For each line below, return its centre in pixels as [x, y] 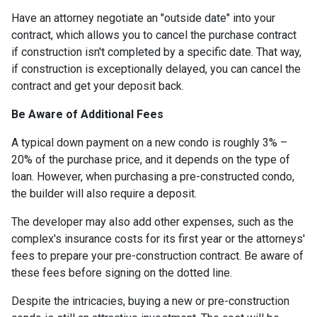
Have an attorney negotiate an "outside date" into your [143, 18]
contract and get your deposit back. [98, 86]
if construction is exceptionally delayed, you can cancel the [156, 69]
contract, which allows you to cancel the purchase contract [154, 35]
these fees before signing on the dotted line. [122, 272]
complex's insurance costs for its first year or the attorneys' [158, 238]
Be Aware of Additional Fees [87, 114]
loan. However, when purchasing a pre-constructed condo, [153, 176]
